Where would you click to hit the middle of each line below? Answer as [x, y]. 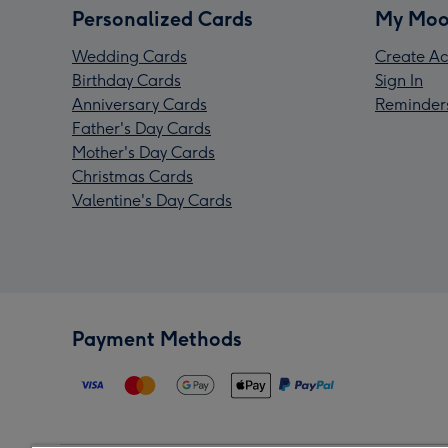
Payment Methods [157, 339]
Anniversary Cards [139, 105]
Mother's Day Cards [143, 153]
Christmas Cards [132, 177]
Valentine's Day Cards [152, 201]
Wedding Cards [129, 57]
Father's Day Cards [141, 129]
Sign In [399, 81]
